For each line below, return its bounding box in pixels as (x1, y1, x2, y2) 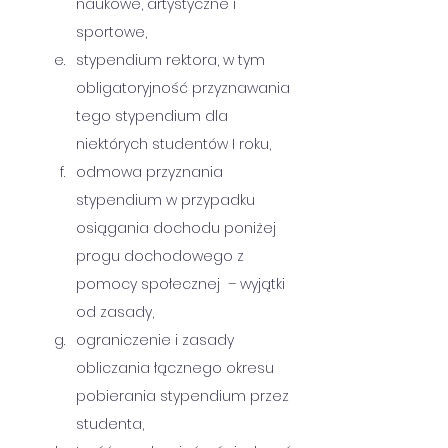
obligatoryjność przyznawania (76, 78, 294, 98)
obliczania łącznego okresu (76, 358, 278, 378)
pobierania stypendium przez (76, 386, 293, 406)
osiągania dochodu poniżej (76, 218, 280, 238)
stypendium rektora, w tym (76, 50, 269, 70)
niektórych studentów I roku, (76, 134, 271, 154)
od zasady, (76, 302, 154, 322)
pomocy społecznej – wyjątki (76, 274, 289, 294)
